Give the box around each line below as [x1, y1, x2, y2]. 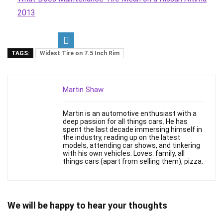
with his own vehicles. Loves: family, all [63, 149, 185, 158]
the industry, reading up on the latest [63, 133, 180, 142]
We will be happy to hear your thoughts [7, 200, 167, 211]
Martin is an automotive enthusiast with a [63, 110, 197, 118]
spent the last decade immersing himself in [63, 125, 202, 134]
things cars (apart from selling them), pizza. [63, 157, 203, 166]
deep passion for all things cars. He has [63, 117, 188, 126]
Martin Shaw [63, 85, 104, 95]
